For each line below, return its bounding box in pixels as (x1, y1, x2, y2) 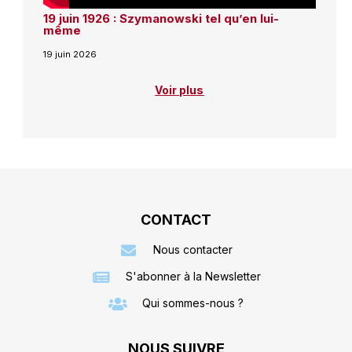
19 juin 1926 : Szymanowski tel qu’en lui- (42, 11, 279, 27)
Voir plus (155, 83, 204, 97)
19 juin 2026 (42, 49, 97, 60)
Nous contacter (153, 243, 233, 257)
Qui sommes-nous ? (142, 296, 244, 310)
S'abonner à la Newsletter (125, 269, 261, 284)
